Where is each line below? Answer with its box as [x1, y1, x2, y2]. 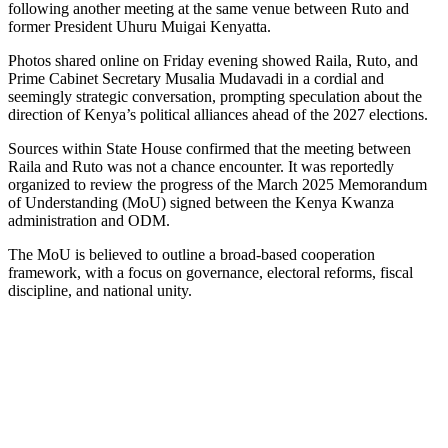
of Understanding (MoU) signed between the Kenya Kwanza [8, 194, 394, 212]
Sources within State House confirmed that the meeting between [8, 140, 411, 158]
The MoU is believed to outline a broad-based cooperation [8, 246, 375, 264]
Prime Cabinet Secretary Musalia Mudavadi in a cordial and [8, 70, 384, 88]
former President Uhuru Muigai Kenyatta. [8, 18, 271, 36]
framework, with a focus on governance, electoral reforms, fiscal [8, 264, 413, 282]
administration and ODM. [8, 212, 170, 230]
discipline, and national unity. [8, 282, 192, 300]
